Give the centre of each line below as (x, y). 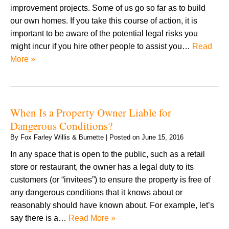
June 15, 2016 (163, 137)
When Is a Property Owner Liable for (91, 112)
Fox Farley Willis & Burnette (62, 137)
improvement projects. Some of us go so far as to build (108, 8)
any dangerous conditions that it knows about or (96, 192)
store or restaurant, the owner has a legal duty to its (102, 167)
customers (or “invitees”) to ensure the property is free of (110, 179)
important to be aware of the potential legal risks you (104, 33)
